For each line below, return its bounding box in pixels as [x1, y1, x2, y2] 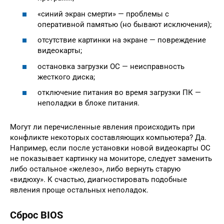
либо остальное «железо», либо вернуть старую [10, 164, 180, 173]
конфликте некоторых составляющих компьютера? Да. [10, 133, 206, 142]
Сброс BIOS [10, 209, 63, 221]
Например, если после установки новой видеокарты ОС [10, 143, 210, 152]
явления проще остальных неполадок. [10, 185, 148, 194]
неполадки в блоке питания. [37, 98, 139, 107]
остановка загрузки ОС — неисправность [37, 61, 184, 71]
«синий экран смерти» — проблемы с [37, 9, 169, 18]
